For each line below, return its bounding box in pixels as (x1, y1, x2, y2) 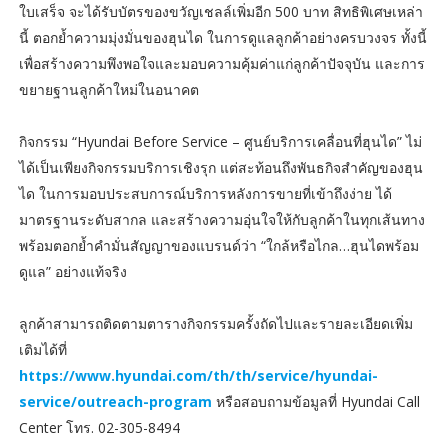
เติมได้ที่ (18, 339, 67, 359)
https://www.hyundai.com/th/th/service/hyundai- (18, 365, 378, 385)
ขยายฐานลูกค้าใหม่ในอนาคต (18, 79, 199, 99)
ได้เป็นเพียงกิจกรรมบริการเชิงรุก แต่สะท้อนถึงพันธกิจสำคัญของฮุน (18, 157, 423, 177)
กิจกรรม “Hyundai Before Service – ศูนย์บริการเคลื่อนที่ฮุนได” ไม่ (18, 131, 422, 151)
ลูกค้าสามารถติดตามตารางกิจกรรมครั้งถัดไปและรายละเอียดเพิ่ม (18, 313, 413, 333)
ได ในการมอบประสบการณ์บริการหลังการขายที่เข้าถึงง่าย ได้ (18, 183, 392, 203)
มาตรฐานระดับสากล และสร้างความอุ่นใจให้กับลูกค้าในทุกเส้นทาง (18, 209, 425, 229)
